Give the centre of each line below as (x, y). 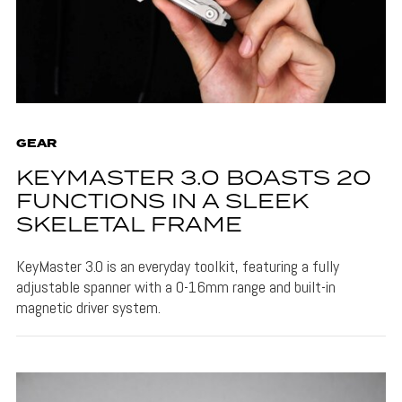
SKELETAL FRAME (129, 226)
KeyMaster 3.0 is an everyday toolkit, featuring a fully (177, 267)
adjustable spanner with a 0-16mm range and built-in (175, 287)
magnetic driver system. (88, 308)
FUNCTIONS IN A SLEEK (162, 203)
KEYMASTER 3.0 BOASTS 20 (193, 179)
